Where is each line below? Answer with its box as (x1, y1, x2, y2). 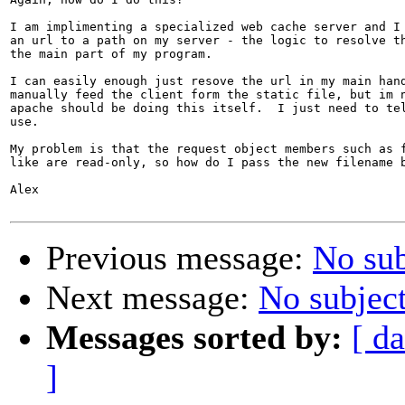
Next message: (46, 278, 259, 317)
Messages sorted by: (46, 318, 343, 357)
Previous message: (46, 239, 313, 278)
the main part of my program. (10, 47, 212, 61)
